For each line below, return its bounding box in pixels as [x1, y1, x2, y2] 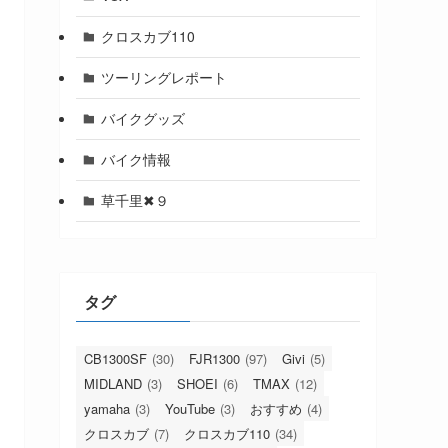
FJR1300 [189, 348, 240, 368]
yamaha [84, 398, 130, 418]
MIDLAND [84, 373, 142, 393]
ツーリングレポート [100, 67, 227, 88]
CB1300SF [84, 348, 147, 368]
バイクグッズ [100, 108, 185, 129]
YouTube [165, 398, 215, 418]
